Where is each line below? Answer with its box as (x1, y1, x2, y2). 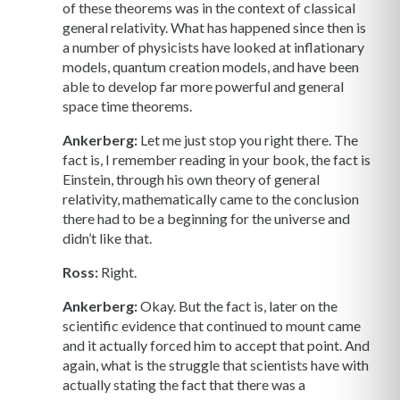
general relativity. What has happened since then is (62, 18, 366, 36)
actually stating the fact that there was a (62, 375, 305, 393)
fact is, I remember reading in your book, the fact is (62, 150, 371, 168)
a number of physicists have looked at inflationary (62, 37, 364, 55)
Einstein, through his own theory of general (62, 170, 320, 187)
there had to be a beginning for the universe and (62, 209, 350, 227)
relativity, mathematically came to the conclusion (62, 189, 359, 207)
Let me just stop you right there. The (137, 130, 358, 148)
